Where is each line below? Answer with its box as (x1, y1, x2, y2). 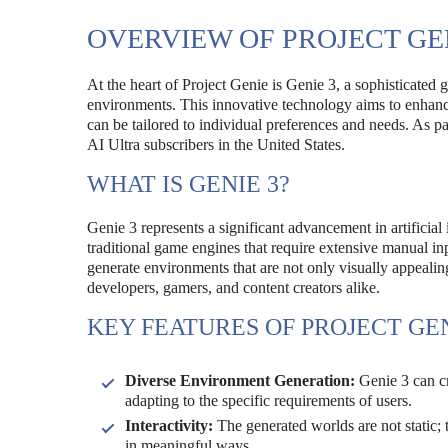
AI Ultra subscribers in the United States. (87, 136, 345, 153)
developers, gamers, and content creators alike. (87, 279, 380, 296)
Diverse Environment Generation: (125, 372, 355, 389)
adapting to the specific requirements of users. (125, 392, 412, 409)
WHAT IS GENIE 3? (87, 171, 290, 197)
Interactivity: (125, 417, 213, 434)
